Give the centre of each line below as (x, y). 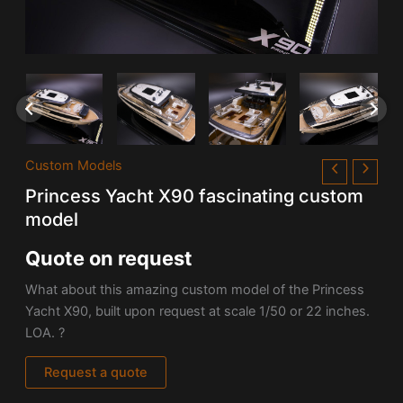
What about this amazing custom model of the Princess (194, 289)
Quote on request (108, 259)
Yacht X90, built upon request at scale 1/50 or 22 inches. (197, 311)
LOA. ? (45, 332)
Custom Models (73, 165)
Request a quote (95, 373)
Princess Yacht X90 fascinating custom (194, 197)
